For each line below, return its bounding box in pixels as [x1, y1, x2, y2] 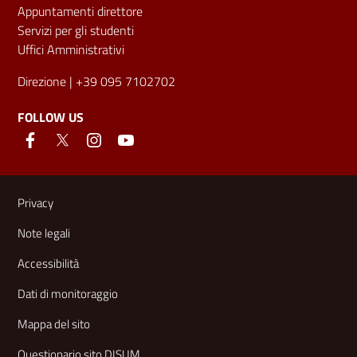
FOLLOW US [18, 107, 84, 127]
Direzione [18, 71, 66, 91]
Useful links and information [4, 169, 273, 204]
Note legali [18, 223, 70, 242]
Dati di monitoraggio [18, 284, 118, 303]
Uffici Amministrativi [18, 39, 124, 59]
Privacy [18, 193, 53, 212]
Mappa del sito [18, 314, 90, 333]
